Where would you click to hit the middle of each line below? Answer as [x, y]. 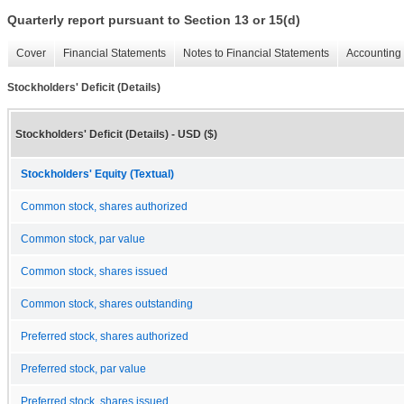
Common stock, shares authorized [104, 206]
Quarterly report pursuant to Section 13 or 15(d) [154, 20]
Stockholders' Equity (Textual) [97, 174]
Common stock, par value [83, 239]
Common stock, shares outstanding [107, 303]
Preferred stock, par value [83, 368]
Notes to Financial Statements [256, 54]
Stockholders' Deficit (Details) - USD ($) [116, 134]
